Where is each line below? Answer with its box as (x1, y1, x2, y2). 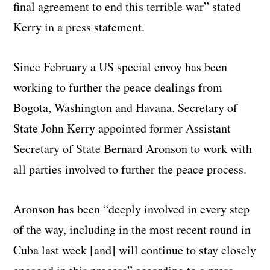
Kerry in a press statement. (13, 19, 145, 36)
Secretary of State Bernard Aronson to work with (13, 140, 253, 157)
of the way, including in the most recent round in (13, 221, 251, 238)
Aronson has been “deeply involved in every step (13, 201, 250, 218)
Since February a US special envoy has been (13, 58, 228, 75)
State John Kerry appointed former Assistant (13, 120, 231, 137)
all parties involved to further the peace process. (13, 161, 247, 178)
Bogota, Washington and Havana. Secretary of (13, 99, 238, 116)
